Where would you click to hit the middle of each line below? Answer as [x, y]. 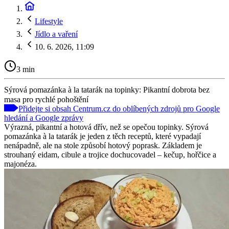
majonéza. [20, 164]
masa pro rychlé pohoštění [46, 99]
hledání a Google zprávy [44, 118]
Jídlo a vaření [56, 34]
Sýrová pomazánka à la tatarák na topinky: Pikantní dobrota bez [107, 89]
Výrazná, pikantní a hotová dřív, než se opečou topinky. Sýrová [106, 127]
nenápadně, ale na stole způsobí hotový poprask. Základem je [103, 145]
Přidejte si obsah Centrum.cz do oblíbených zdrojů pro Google [119, 108]
